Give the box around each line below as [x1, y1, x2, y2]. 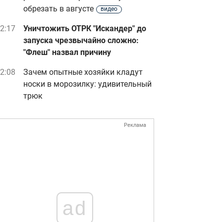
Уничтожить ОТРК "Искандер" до [23, 24, 146, 33]
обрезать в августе [23, 4, 94, 13]
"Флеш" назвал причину [23, 48, 111, 57]
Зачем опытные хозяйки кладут [23, 67, 143, 77]
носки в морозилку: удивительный [23, 79, 152, 89]
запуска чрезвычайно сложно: [23, 36, 139, 45]
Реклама [124, 122, 146, 128]
